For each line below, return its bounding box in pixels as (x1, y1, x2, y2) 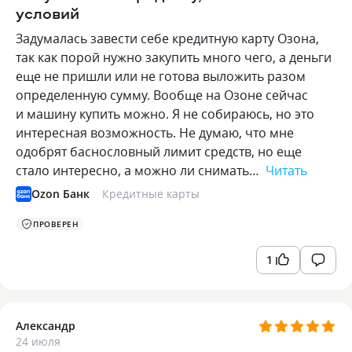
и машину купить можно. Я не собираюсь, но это (16, 105, 314, 123)
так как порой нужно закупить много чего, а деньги (16, 49, 332, 66)
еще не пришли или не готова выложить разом (16, 68, 306, 85)
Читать (266, 162, 307, 179)
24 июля (16, 334, 60, 349)
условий (16, 2, 79, 24)
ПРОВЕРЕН (33, 218, 79, 229)
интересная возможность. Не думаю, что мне (16, 124, 294, 141)
